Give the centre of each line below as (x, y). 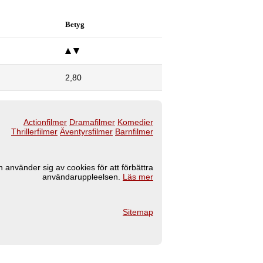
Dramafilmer (92, 122)
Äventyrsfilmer (86, 132)
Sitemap (138, 212)
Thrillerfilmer (34, 132)
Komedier (135, 122)
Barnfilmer (134, 132)
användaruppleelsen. (82, 176)
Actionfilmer (45, 122)
